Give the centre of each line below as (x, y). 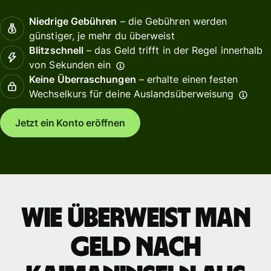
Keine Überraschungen (83, 79)
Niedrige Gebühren (73, 21)
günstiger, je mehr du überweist (102, 35)
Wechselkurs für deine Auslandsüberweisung (132, 93)
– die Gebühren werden (172, 21)
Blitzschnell (57, 50)
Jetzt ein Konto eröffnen (70, 123)
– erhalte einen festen (187, 79)
